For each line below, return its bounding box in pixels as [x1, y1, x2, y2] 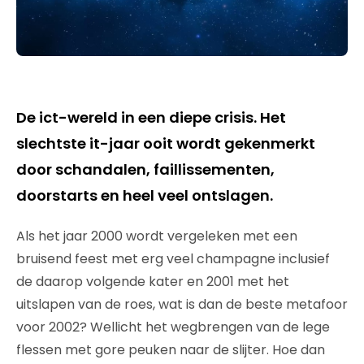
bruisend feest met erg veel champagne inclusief [16, 249, 330, 268]
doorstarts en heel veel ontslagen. [16, 184, 273, 206]
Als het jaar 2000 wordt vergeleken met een [16, 226, 297, 245]
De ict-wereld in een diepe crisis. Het [16, 106, 286, 128]
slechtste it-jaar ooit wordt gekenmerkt [16, 132, 315, 154]
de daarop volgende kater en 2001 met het [16, 271, 289, 291]
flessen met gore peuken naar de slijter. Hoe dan [16, 340, 325, 359]
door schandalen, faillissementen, [16, 158, 275, 180]
